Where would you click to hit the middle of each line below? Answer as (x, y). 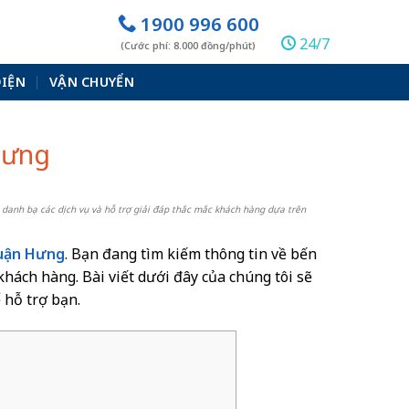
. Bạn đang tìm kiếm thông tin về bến (191, 253)
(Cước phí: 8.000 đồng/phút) (189, 45)
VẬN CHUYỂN (91, 82)
